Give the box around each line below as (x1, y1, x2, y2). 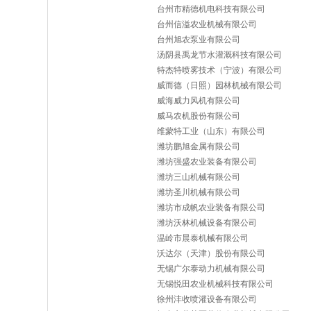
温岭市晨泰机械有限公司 (157, 233, 249, 243)
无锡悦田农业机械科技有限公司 (157, 279, 274, 289)
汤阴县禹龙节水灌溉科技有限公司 (157, 50, 282, 60)
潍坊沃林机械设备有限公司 (157, 218, 257, 228)
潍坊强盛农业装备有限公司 (157, 157, 257, 167)
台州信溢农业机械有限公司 (157, 19, 257, 29)
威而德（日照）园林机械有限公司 (157, 81, 282, 90)
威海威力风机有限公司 (157, 96, 240, 106)
